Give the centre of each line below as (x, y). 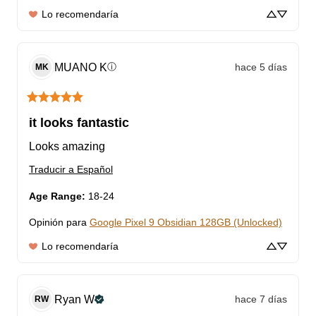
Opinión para (58, 223)
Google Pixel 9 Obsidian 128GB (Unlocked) (186, 223)
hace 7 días (261, 299)
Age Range (55, 196)
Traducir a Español (71, 170)
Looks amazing (67, 147)
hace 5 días (261, 67)
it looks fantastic (79, 123)
